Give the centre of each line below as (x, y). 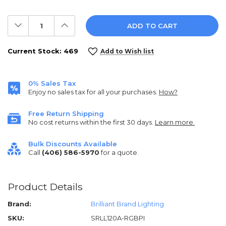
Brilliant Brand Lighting (127, 204)
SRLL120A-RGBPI (118, 218)
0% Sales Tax (52, 83)
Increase (79, 22)
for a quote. (119, 152)
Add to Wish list (127, 51)
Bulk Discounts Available (73, 144)
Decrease (36, 22)
